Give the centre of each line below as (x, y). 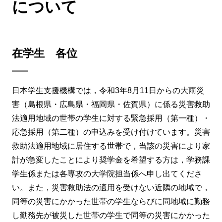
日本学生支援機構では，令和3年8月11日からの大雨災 (108, 91)
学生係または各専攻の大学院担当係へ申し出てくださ (107, 174)
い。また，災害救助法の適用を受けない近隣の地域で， (111, 188)
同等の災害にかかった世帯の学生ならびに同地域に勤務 (111, 202)
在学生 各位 (45, 53)
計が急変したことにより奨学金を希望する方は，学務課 (111, 160)
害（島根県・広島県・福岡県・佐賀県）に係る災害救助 (111, 105)
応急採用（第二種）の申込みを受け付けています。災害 (111, 132)
